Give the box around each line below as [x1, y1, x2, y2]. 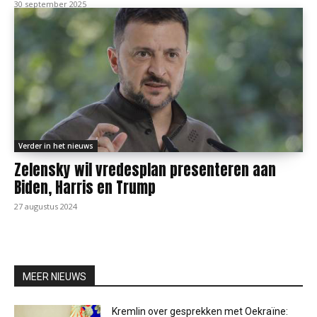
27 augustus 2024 [14, 201, 77, 212]
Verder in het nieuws [18, 141, 93, 151]
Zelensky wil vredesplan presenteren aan [14, 158, 276, 181]
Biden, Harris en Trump [14, 176, 156, 199]
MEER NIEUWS [23, 271, 86, 282]
